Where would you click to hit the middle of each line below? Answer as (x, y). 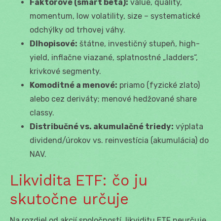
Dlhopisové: (54, 43)
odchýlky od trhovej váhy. (77, 30)
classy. (42, 112)
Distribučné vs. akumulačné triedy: (102, 126)
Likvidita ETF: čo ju (79, 180)
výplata (188, 126)
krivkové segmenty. (65, 71)
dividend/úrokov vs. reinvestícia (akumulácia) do (119, 140)
